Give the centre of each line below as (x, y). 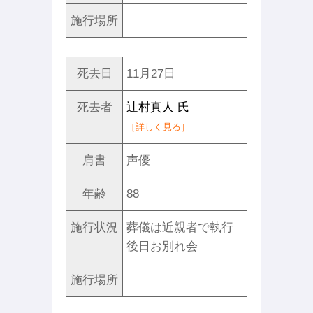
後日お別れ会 (162, 246)
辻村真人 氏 (158, 107)
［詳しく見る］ (158, 127)
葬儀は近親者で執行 (180, 227)
